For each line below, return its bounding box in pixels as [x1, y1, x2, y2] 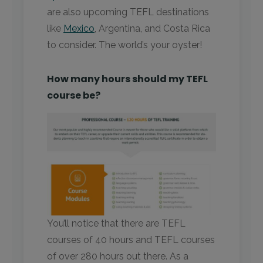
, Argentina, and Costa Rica [95, 23, 210, 35]
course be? [47, 89, 100, 103]
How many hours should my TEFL [47, 72, 208, 86]
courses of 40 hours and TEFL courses [47, 234, 215, 246]
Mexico [63, 23, 95, 35]
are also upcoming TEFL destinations [47, 6, 209, 18]
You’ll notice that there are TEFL [47, 218, 186, 230]
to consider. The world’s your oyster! [47, 39, 202, 51]
